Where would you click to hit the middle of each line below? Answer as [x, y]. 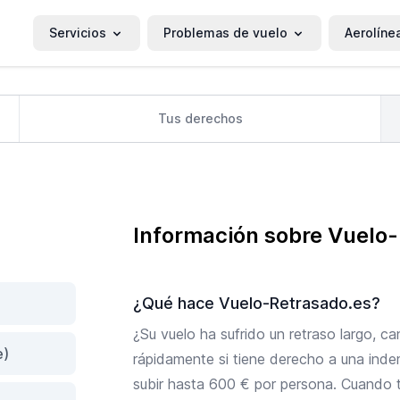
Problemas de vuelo [225, 32]
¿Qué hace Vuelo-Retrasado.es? [257, 303]
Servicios [78, 32]
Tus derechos [200, 118]
